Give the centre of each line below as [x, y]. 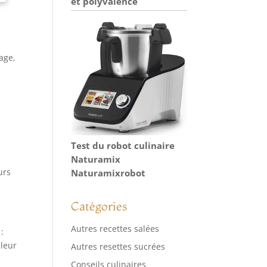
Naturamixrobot [108, 173]
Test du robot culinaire [123, 145]
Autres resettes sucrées [118, 247]
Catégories [100, 206]
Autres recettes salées [115, 229]
